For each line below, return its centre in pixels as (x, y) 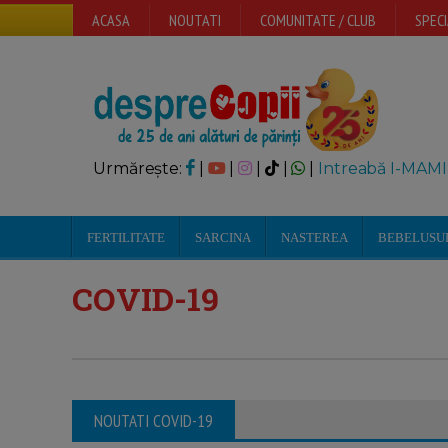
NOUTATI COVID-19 (153, 421)
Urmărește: (139, 168)
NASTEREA (314, 237)
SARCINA (223, 237)
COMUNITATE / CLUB (318, 20)
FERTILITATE (126, 237)
